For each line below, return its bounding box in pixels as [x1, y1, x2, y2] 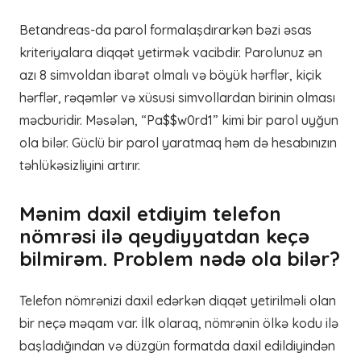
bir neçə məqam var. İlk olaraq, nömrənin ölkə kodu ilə [19, 315, 338, 331]
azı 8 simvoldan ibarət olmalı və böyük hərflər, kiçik [19, 67, 322, 83]
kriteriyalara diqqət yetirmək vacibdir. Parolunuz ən [19, 44, 322, 60]
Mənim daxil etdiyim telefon [19, 201, 281, 226]
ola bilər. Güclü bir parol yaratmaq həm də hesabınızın [19, 135, 337, 151]
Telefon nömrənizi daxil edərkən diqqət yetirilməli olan [19, 293, 336, 309]
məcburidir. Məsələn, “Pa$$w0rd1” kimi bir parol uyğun [19, 112, 338, 128]
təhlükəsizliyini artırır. [19, 157, 140, 173]
